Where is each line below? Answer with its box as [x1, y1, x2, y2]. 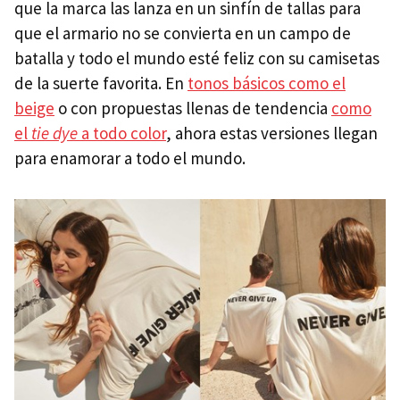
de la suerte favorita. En [14, 71, 187, 94]
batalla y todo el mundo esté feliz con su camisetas [14, 46, 379, 69]
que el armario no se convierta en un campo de [14, 21, 351, 44]
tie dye [31, 121, 78, 144]
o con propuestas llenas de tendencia [54, 96, 331, 119]
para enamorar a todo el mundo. [14, 146, 249, 169]
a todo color [78, 121, 166, 144]
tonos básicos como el [187, 71, 346, 94]
